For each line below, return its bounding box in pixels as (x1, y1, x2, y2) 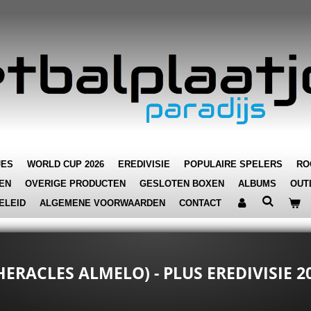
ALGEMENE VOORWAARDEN (40, 198, 165, 208)
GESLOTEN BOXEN (140, 178, 224, 189)
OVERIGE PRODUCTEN (25, 178, 126, 189)
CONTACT (179, 198, 221, 208)
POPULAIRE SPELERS (184, 159, 283, 169)
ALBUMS (238, 178, 276, 189)
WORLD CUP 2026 (27, 159, 104, 169)
